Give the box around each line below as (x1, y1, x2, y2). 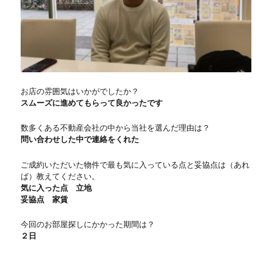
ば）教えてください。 (21, 171, 100, 181)
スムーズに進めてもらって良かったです (21, 98, 163, 107)
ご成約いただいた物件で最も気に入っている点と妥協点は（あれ (21, 160, 250, 169)
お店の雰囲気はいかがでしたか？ (21, 86, 140, 96)
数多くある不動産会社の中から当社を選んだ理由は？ (21, 123, 211, 133)
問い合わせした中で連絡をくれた (21, 135, 140, 144)
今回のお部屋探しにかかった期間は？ (21, 220, 155, 229)
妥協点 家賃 (21, 194, 69, 204)
